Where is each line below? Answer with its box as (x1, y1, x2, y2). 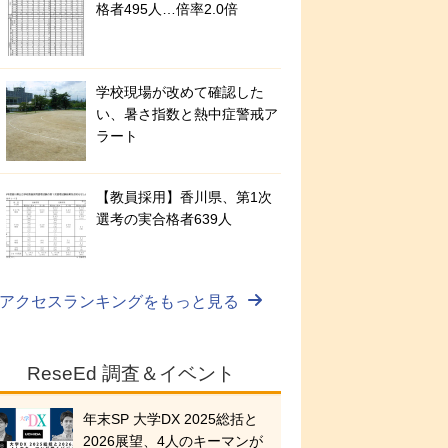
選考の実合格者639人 (96, 211, 232, 228)
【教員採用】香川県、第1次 (96, 189, 272, 206)
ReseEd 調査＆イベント (27, 363, 235, 385)
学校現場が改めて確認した (96, 84, 264, 101)
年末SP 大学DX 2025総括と (83, 411, 258, 428)
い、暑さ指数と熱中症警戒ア (96, 106, 278, 123)
